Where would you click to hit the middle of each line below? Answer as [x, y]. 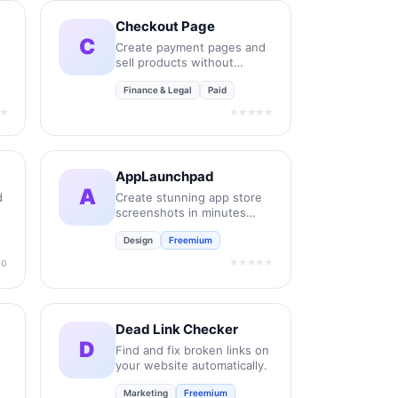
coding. [136, 77]
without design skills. [175, 227]
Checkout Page [166, 26]
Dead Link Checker [177, 329]
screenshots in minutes [181, 212]
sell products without [175, 62]
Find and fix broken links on [193, 350]
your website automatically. [192, 365]
